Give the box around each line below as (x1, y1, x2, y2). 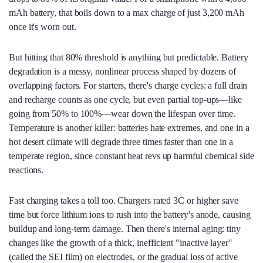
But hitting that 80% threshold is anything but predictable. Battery (9, 52, 248, 62)
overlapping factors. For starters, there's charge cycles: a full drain (9, 80, 248, 90)
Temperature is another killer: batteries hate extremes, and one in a (9, 122, 249, 133)
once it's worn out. (9, 21, 76, 32)
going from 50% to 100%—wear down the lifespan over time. (9, 108, 235, 119)
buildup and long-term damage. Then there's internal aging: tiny (9, 223, 241, 234)
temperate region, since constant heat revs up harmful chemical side (9, 150, 254, 161)
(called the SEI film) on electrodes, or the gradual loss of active (9, 251, 238, 262)
